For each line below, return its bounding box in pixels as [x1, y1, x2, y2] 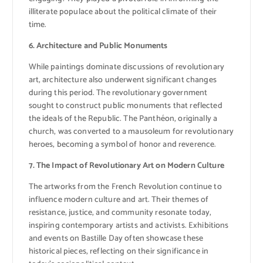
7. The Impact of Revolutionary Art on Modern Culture [28, 159, 224, 173]
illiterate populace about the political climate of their [28, 5, 217, 19]
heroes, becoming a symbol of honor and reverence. [28, 138, 217, 152]
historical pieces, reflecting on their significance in [28, 245, 209, 259]
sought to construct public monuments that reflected [28, 99, 222, 113]
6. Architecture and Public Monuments [28, 39, 168, 53]
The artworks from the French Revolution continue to [28, 180, 222, 194]
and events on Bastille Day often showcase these [28, 232, 204, 246]
